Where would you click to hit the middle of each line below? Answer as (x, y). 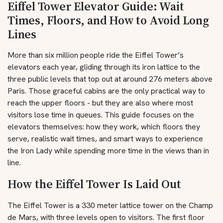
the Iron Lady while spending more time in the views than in (108, 151)
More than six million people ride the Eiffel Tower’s (96, 55)
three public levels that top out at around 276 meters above (110, 79)
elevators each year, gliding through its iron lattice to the (104, 67)
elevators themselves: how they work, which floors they (104, 127)
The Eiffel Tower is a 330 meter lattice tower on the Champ (110, 205)
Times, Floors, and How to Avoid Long (108, 20)
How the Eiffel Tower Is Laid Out (94, 184)
